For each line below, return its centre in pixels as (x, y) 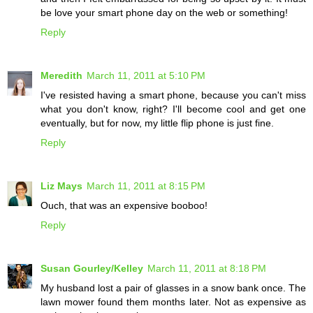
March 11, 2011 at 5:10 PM (146, 76)
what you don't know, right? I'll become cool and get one (173, 109)
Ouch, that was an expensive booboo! (124, 206)
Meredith (61, 76)
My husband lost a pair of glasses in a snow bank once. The (173, 288)
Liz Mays (61, 186)
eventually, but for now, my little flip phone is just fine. (157, 123)
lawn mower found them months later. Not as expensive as (173, 302)
